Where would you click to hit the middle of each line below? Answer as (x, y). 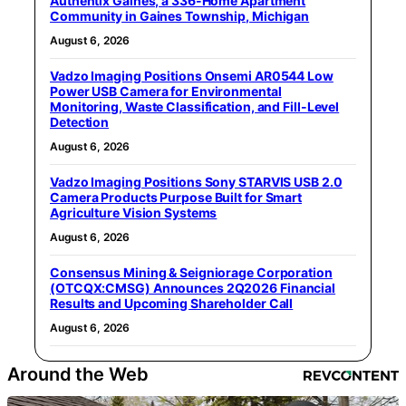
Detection (80, 122)
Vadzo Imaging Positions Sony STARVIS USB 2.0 (196, 182)
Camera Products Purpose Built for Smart (176, 197)
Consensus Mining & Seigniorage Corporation (191, 272)
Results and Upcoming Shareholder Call (172, 303)
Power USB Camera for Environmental (166, 91)
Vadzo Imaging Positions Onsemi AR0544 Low (192, 76)
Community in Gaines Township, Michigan (180, 16)
